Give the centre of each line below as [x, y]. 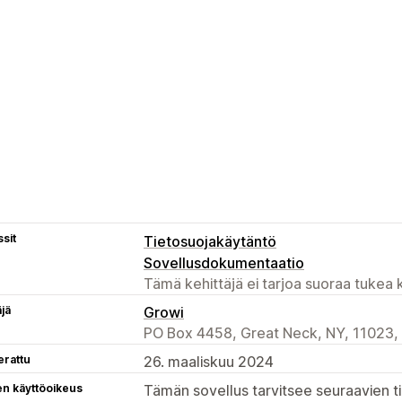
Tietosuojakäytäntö [210, 241]
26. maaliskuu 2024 [209, 361]
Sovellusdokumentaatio [224, 262]
